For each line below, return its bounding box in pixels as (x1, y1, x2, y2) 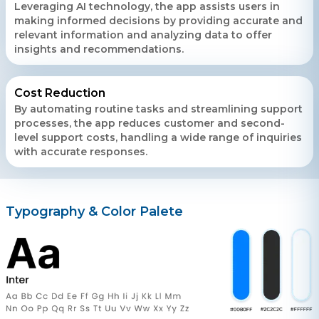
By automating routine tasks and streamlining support (14, 102, 303, 115)
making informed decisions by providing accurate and (14, 14, 303, 27)
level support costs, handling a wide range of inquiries (14, 130, 302, 144)
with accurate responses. (14, 145, 147, 158)
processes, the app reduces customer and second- (14, 116, 285, 130)
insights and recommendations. (14, 42, 184, 56)
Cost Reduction (14, 85, 105, 100)
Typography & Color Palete (6, 203, 183, 219)
